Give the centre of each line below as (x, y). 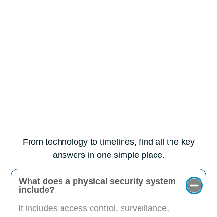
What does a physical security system (98, 181)
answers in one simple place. (108, 155)
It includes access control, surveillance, (94, 209)
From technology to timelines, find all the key (108, 142)
